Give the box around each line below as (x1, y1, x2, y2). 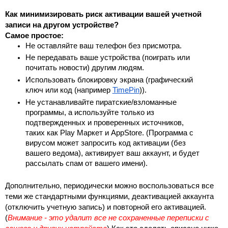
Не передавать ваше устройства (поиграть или (25, 53, 190, 62)
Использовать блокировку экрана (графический (25, 76, 193, 84)
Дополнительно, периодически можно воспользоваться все (5, 182, 214, 190)
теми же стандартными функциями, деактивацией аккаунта (5, 192, 214, 201)
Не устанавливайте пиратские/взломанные (25, 98, 177, 106)
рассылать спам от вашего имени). (25, 159, 148, 167)
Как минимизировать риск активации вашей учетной (5, 10, 202, 18)
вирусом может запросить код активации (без (25, 138, 186, 147)
